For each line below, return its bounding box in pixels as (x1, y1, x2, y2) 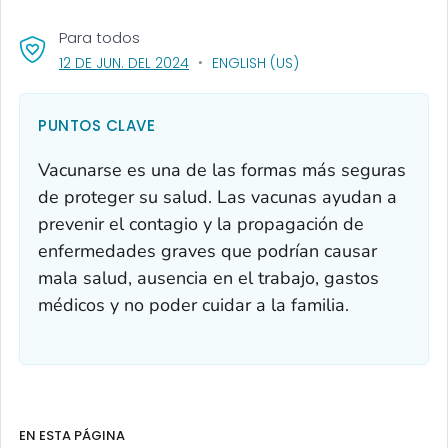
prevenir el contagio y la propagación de (38, 211, 364, 236)
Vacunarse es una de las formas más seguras (38, 157, 406, 182)
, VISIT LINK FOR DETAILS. (188, 51, 342, 72)
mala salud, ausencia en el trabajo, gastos (38, 265, 379, 290)
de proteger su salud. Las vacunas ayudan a (38, 184, 397, 209)
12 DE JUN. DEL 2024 (59, 52, 189, 73)
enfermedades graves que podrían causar (38, 238, 377, 263)
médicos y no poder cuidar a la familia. (38, 292, 349, 317)
